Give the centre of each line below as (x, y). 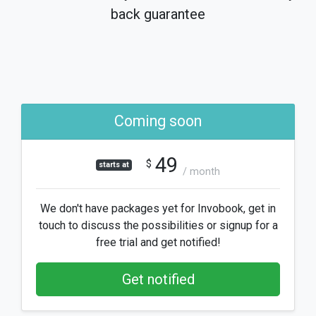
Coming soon (158, 121)
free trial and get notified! (158, 242)
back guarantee (158, 14)
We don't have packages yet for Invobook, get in (158, 208)
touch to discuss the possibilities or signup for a (158, 225)
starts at (114, 164)
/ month (202, 171)
